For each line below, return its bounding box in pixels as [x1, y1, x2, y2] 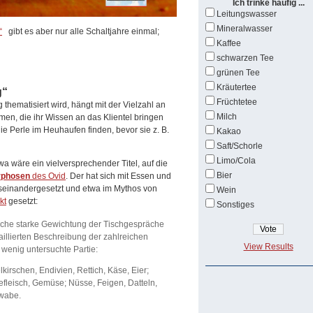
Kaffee [217, 38, 241, 48]
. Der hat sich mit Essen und [66, 171, 171, 181]
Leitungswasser [217, 9, 277, 19]
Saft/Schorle [217, 141, 263, 151]
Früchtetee [217, 97, 257, 107]
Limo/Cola [217, 156, 256, 166]
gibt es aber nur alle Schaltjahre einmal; [2, 27, 159, 36]
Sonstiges [217, 200, 254, 210]
